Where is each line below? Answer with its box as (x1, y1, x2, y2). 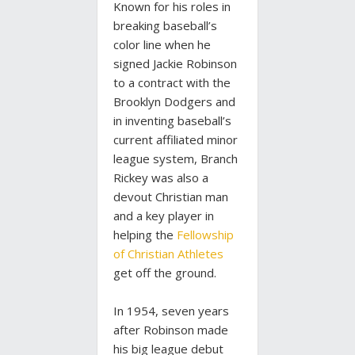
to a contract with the (113, 74, 231, 91)
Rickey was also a (113, 170, 208, 186)
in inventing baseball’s (113, 113, 231, 129)
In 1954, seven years (113, 303, 229, 319)
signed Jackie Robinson (113, 55, 237, 72)
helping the (113, 227, 177, 243)
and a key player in (113, 208, 214, 224)
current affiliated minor (113, 132, 238, 148)
